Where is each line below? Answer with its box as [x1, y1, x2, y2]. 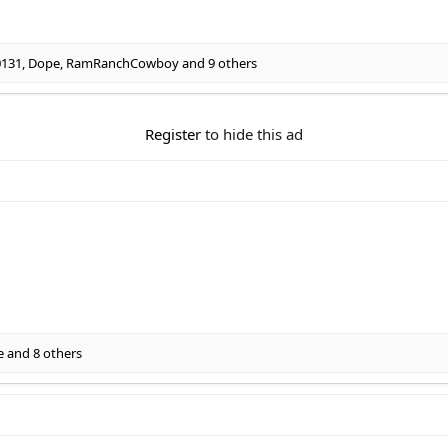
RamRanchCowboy [66, 54, 179, 72]
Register [145, 124, 201, 144]
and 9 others [179, 54, 257, 72]
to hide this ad [201, 124, 303, 144]
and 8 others [4, 343, 82, 362]
